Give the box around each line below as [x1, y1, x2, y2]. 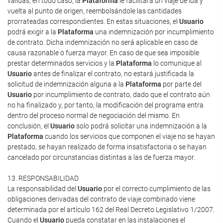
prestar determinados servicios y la [7, 59, 116, 67]
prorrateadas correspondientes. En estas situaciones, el [7, 17, 179, 25]
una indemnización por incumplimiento [94, 28, 214, 36]
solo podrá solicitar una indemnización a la [75, 122, 207, 130]
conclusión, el [7, 122, 50, 130]
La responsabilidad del [7, 185, 78, 193]
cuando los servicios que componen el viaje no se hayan [43, 132, 215, 140]
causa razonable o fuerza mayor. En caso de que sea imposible [7, 49, 199, 57]
